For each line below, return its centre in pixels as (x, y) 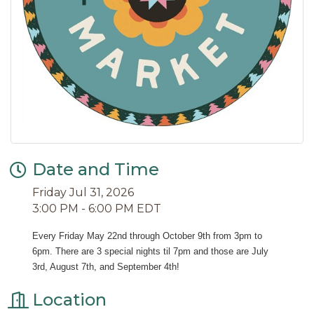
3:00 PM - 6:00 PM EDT (97, 209)
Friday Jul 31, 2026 (83, 193)
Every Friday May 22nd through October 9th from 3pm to (147, 236)
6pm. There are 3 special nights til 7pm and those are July (150, 252)
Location (69, 300)
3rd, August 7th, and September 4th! (106, 267)
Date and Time (96, 170)
